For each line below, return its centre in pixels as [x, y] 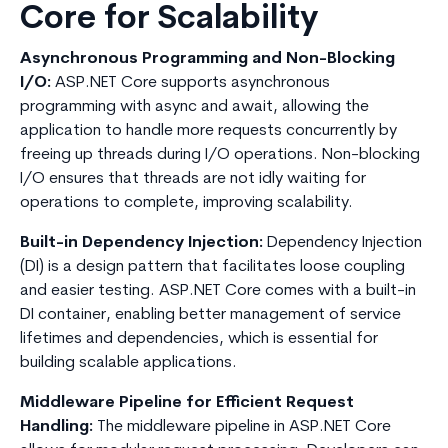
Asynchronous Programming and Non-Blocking [207, 59]
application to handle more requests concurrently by [208, 131]
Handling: [56, 427]
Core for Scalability [169, 20]
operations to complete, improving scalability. [186, 203]
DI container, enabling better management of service [210, 315]
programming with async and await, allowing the [194, 107]
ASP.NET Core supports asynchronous [190, 83]
